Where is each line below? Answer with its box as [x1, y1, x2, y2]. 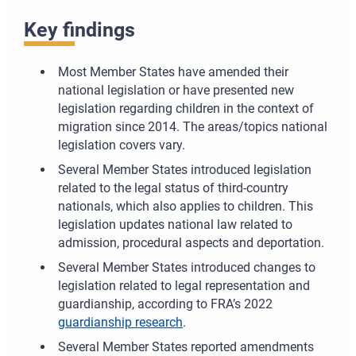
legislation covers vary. [57, 137, 185, 153]
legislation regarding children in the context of [57, 101, 314, 117]
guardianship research [57, 315, 183, 331]
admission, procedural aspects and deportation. [57, 235, 324, 251]
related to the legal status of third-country [57, 180, 288, 196]
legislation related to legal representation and [57, 278, 310, 294]
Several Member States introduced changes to [57, 260, 315, 276]
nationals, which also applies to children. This [57, 199, 313, 215]
